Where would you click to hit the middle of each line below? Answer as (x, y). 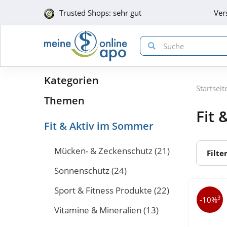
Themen (64, 101)
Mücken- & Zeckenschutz (103, 151)
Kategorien (71, 80)
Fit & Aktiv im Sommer (99, 126)
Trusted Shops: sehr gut (100, 13)
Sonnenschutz (82, 171)
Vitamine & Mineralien (98, 210)
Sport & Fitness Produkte (103, 190)
